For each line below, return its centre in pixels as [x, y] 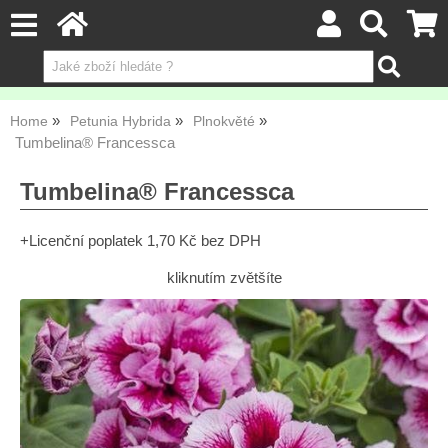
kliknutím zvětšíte [224, 277]
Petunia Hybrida [120, 121]
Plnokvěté [224, 121]
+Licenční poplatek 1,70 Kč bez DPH [140, 240]
